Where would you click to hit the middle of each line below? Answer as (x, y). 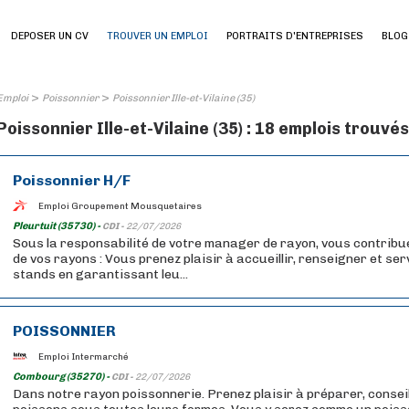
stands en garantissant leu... (100, 274)
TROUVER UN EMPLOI (157, 36)
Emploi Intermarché (84, 357)
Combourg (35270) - (62, 377)
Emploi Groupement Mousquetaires (120, 206)
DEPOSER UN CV (50, 36)
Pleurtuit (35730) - (58, 226)
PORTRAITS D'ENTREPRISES (295, 36)
